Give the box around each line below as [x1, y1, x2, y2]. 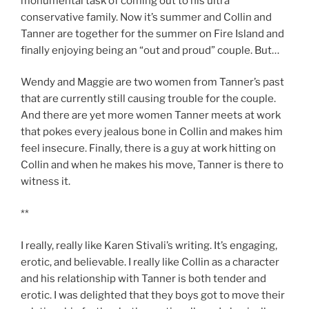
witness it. [21, 175, 70, 188]
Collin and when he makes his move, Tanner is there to [21, 159, 283, 172]
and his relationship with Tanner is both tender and [21, 272, 266, 286]
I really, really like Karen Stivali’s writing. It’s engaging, [21, 239, 277, 252]
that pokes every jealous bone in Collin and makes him [21, 126, 283, 139]
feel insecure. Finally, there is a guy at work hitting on [21, 142, 276, 155]
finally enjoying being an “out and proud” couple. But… [21, 43, 279, 57]
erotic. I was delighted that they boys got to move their [21, 289, 285, 302]
